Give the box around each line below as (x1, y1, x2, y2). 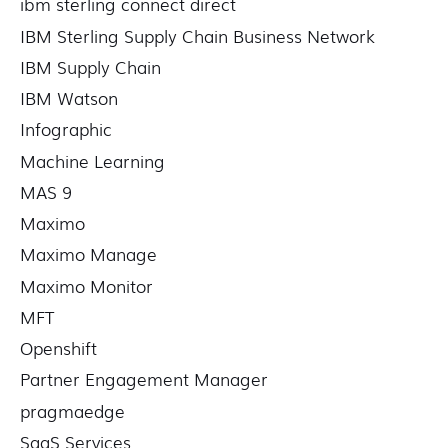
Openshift (20, 335, 97, 361)
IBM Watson (20, 85, 118, 111)
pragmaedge (20, 397, 125, 423)
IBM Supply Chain (20, 53, 161, 79)
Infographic (20, 116, 112, 142)
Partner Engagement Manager (20, 366, 268, 392)
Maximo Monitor (20, 272, 153, 298)
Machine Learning (20, 147, 165, 173)
